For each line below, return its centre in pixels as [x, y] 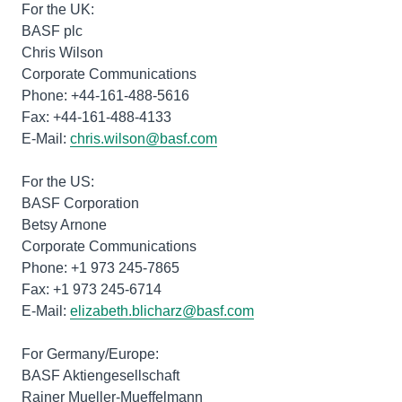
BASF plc [52, 31]
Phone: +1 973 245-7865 [100, 268]
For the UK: [58, 9]
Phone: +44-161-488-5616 [105, 96]
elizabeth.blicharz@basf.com [162, 311]
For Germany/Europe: [90, 354]
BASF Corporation [80, 203]
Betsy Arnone [64, 225]
